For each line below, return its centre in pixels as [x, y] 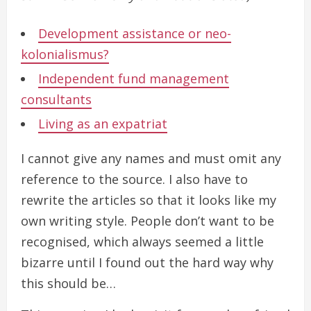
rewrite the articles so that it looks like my [149, 200]
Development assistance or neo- [135, 33]
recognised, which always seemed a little [142, 241]
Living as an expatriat [103, 123]
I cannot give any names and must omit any [151, 158]
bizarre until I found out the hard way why [147, 262]
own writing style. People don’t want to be [148, 220]
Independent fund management [134, 78]
